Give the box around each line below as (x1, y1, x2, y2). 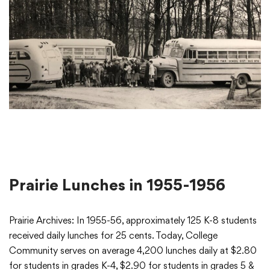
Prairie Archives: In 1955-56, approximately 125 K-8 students (9, 214, 257, 226)
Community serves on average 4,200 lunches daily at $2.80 (9, 244, 257, 256)
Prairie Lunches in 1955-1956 (9, 174, 225, 194)
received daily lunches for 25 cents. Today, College (9, 229, 218, 241)
